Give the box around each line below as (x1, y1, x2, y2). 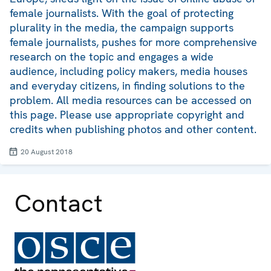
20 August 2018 (21, 146, 73, 157)
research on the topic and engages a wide (10, 49, 214, 64)
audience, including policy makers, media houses (10, 64, 247, 78)
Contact (15, 187, 103, 219)
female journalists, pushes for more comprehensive (10, 34, 257, 49)
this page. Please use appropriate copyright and (10, 107, 244, 122)
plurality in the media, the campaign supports (10, 20, 233, 34)
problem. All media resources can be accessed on (10, 93, 252, 107)
